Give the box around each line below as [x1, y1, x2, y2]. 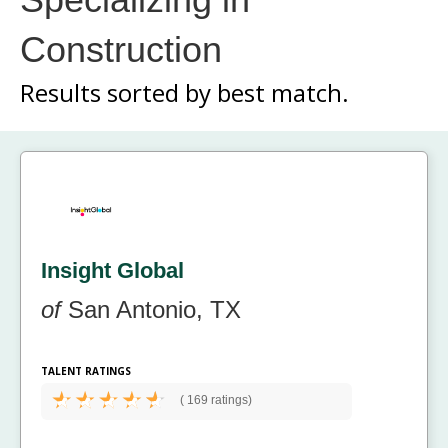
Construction [20, 28, 222, 70]
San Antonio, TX [61, 296, 241, 324]
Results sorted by [20, 75, 217, 109]
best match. [217, 75, 349, 109]
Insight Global [41, 258, 184, 284]
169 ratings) [184, 393, 252, 408]
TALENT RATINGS [41, 364, 131, 379]
